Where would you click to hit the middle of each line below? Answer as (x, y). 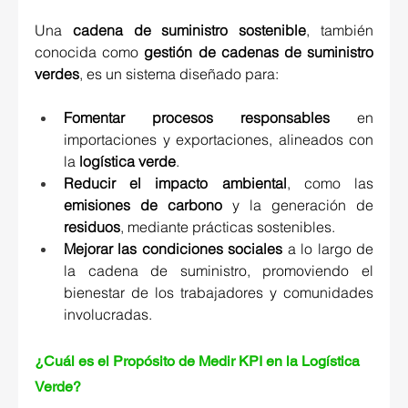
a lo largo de (328, 249)
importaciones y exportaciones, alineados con (219, 140)
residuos (92, 227)
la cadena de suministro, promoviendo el (219, 271)
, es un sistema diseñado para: (181, 74)
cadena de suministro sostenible (189, 31)
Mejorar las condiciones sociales (173, 249)
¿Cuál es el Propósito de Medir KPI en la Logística (199, 362)
